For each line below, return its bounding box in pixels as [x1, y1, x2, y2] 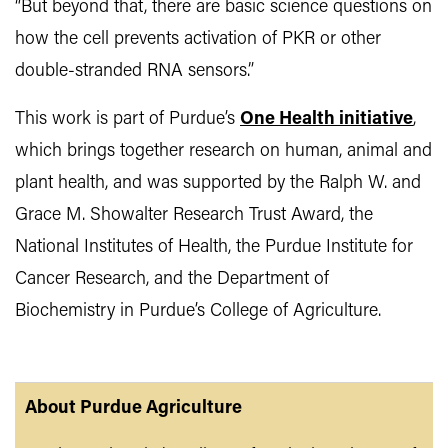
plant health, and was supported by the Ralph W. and [15, 174, 421, 194]
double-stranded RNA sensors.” [15, 62, 254, 82]
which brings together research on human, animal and [15, 142, 432, 162]
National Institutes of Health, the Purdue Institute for [15, 238, 413, 258]
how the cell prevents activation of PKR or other [15, 30, 381, 50]
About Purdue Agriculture [25, 399, 242, 419]
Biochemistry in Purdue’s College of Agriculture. [15, 302, 381, 322]
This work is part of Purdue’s [15, 110, 240, 130]
